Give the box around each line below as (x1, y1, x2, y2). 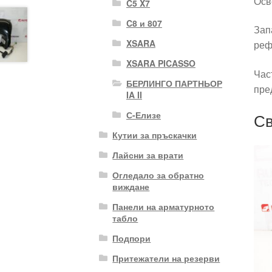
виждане (112, 180, 150, 192)
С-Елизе (126, 108, 161, 121)
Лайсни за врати (112, 148, 184, 161)
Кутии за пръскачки (112, 128, 197, 141)
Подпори (112, 231, 151, 244)
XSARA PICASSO (126, 56, 195, 69)
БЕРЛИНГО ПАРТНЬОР (126, 76, 222, 89)
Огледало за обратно (112, 168, 205, 181)
